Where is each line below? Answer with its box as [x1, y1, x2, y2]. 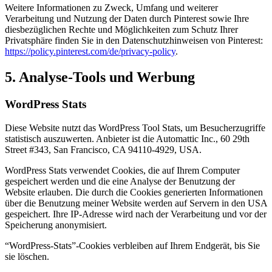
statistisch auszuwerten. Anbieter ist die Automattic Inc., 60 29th [5, 133, 250, 144]
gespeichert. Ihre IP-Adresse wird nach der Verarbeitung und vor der [5, 208, 267, 219]
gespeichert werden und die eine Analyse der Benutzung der [5, 175, 235, 186]
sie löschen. [5, 251, 49, 262]
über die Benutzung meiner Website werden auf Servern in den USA [5, 197, 267, 208]
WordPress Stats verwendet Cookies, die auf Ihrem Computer [5, 165, 240, 175]
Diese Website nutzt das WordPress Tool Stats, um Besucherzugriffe [5, 122, 265, 133]
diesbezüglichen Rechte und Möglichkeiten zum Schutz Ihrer [5, 24, 238, 35]
